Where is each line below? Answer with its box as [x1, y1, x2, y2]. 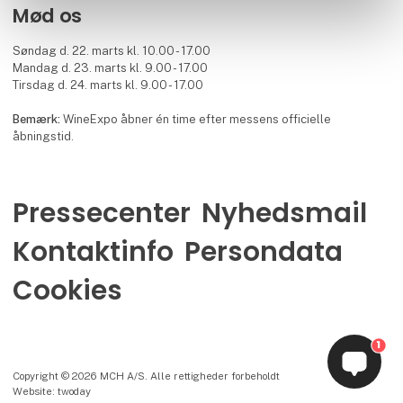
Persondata [184, 232, 343, 270]
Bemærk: [13, 112, 64, 127]
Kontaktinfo [12, 232, 174, 270]
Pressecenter [12, 193, 191, 231]
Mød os [13, 2, 86, 31]
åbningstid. [13, 130, 75, 144]
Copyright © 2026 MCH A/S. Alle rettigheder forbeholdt [12, 370, 280, 383]
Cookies [12, 271, 122, 309]
